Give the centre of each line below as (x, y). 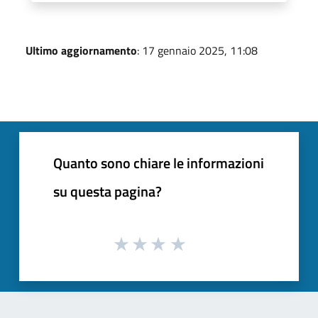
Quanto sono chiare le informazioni (159, 163)
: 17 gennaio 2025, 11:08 (197, 50)
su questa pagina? (108, 191)
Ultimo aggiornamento (81, 50)
